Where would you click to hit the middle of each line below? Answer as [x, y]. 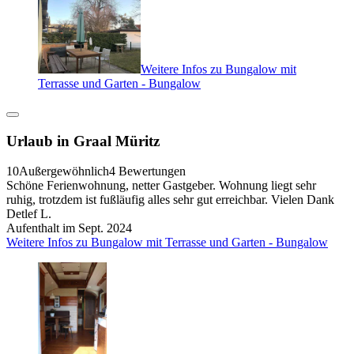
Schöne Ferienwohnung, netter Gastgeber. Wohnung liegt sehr [161, 186]
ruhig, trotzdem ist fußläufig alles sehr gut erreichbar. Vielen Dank [170, 200]
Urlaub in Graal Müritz [83, 141]
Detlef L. [29, 214]
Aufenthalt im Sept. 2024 [69, 228]
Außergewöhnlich [64, 171]
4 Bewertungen [147, 171]
